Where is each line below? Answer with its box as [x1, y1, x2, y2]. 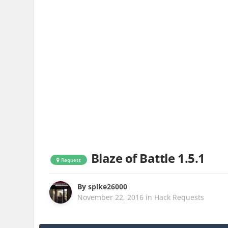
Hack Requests [154, 192, 205, 203]
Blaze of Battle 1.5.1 [91, 150, 205, 167]
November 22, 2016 [77, 192, 144, 203]
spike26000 [88, 182, 128, 192]
